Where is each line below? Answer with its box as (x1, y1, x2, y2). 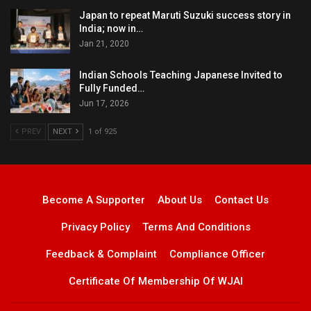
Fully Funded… (79, 83, 144, 94)
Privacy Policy (60, 220, 130, 233)
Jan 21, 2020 (79, 39, 129, 49)
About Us (158, 193, 202, 206)
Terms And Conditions (142, 220, 251, 233)
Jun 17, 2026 (79, 99, 129, 109)
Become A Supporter (42, 193, 145, 206)
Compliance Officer (169, 247, 265, 260)
